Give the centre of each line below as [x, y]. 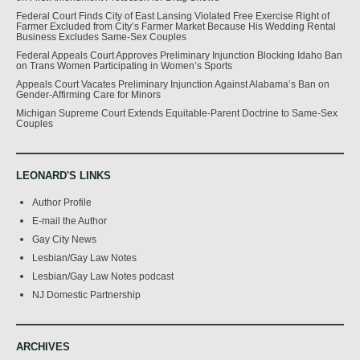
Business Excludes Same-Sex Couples [101, 36]
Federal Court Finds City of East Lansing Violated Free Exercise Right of [173, 15]
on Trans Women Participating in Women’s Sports [124, 65]
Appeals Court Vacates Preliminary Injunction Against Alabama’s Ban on [173, 84]
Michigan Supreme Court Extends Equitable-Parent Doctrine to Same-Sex [177, 112]
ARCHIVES [43, 346]
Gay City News [64, 239]
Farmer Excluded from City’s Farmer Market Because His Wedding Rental [176, 26]
